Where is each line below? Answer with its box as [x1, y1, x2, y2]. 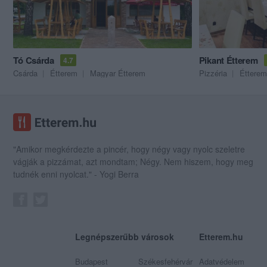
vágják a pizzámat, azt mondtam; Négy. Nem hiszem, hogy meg [13, 155, 254, 167]
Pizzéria [198, 67, 227, 79]
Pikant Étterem [198, 53, 258, 67]
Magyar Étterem [90, 67, 146, 79]
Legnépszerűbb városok [75, 230, 175, 243]
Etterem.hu [198, 230, 243, 243]
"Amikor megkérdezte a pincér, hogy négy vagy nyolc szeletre [13, 142, 246, 155]
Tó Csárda [13, 53, 54, 67]
